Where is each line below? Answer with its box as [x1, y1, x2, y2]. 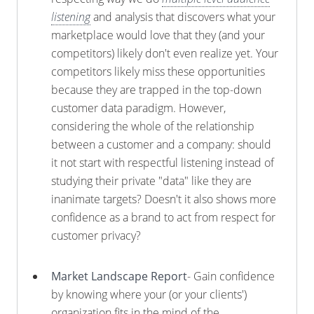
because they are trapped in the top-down [51, 82, 261, 97]
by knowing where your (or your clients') [51, 287, 247, 302]
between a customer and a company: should [51, 137, 271, 152]
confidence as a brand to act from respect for [51, 210, 275, 225]
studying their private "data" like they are [51, 173, 252, 189]
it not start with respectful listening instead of [51, 155, 274, 170]
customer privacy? [51, 228, 141, 243]
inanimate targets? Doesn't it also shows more [51, 191, 276, 207]
